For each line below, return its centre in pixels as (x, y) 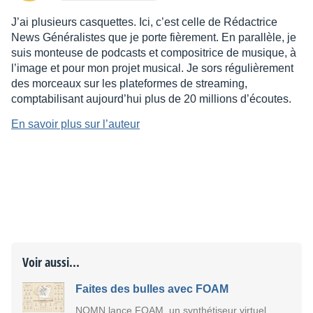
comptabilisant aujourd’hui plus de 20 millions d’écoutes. (151, 99)
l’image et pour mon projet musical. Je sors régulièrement (152, 68)
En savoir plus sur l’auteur (75, 124)
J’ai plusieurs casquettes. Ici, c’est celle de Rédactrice (144, 22)
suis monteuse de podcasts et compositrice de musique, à (154, 52)
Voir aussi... (51, 262)
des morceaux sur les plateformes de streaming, (129, 83)
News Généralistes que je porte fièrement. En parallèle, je (154, 37)
